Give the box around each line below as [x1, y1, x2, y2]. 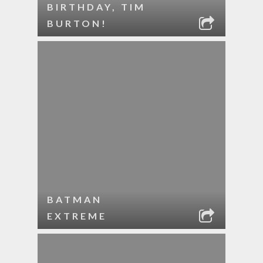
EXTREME [47, 210, 107, 221]
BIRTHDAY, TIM [47, 1, 146, 12]
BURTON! [47, 18, 107, 29]
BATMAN [47, 194, 102, 205]
